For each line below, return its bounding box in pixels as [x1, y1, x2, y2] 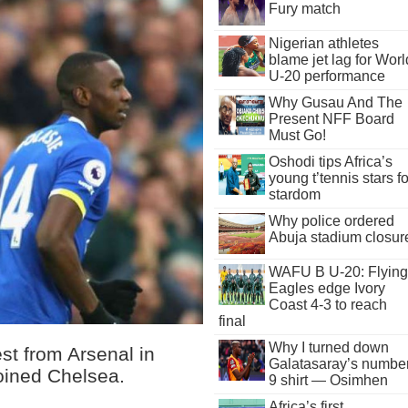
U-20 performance [268, 68, 385, 84]
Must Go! [268, 127, 326, 143]
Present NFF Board [268, 111, 394, 127]
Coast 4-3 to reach [268, 297, 387, 312]
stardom [268, 187, 321, 202]
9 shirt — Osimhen [268, 372, 388, 388]
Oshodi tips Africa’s [268, 154, 393, 169]
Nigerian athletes [268, 36, 379, 51]
